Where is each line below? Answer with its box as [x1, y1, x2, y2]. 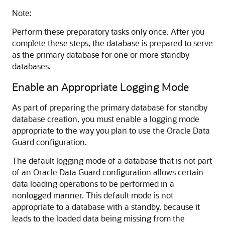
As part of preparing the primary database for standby [12, 102, 207, 113]
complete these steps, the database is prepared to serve [12, 38, 213, 48]
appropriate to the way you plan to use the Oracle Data [12, 125, 210, 136]
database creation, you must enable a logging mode [12, 114, 199, 124]
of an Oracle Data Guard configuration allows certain [12, 167, 203, 177]
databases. [12, 61, 51, 71]
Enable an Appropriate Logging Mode [12, 80, 189, 93]
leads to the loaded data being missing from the [12, 213, 185, 223]
